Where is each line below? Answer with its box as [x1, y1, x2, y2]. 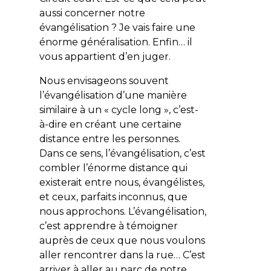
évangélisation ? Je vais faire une [39, 21, 195, 33]
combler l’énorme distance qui [39, 162, 188, 174]
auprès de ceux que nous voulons [39, 234, 205, 246]
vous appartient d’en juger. [39, 50, 171, 62]
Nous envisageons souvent [39, 74, 169, 87]
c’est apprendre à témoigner [39, 220, 178, 232]
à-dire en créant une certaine [39, 118, 181, 130]
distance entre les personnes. [39, 132, 180, 145]
